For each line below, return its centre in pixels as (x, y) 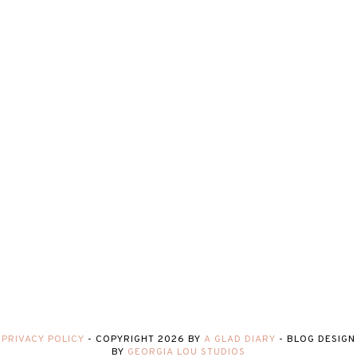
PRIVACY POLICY (43, 340)
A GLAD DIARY (240, 340)
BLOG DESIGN (321, 340)
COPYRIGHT (127, 340)
